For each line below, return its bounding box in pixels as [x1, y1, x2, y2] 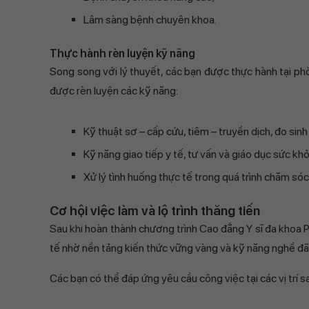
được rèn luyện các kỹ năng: [50, 84, 178, 97]
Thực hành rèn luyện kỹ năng [50, 47, 195, 60]
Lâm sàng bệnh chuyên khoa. [83, 13, 217, 26]
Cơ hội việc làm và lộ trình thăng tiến [50, 203, 260, 219]
